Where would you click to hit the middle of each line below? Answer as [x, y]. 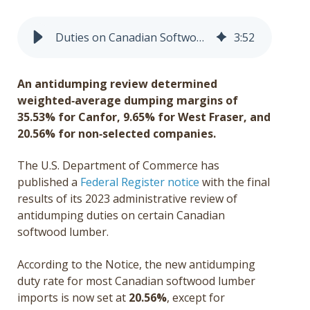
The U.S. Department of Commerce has [118, 166]
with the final [235, 182]
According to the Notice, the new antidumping [136, 264]
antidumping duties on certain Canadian [121, 216]
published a [49, 182]
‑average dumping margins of [155, 100]
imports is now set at [73, 297]
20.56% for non [58, 133]
